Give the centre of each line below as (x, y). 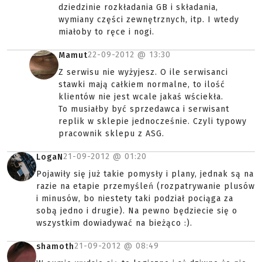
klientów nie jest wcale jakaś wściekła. (141, 97)
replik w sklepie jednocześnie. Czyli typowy (153, 121)
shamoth (55, 247)
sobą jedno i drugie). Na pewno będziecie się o (137, 211)
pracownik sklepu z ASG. (111, 134)
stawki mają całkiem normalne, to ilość (142, 85)
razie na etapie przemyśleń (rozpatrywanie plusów (146, 186)
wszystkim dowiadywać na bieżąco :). (114, 223)
